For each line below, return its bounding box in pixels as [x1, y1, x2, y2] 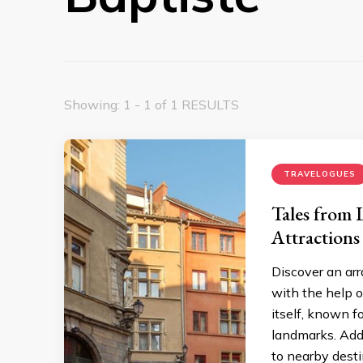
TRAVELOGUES [284, 169, 356, 179]
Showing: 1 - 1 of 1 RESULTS [64, 96, 239, 113]
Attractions [271, 224, 360, 250]
